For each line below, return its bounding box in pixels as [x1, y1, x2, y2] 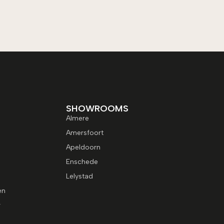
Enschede [66, 157, 98, 166]
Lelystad [66, 172, 93, 181]
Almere [66, 114, 89, 123]
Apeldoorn [66, 143, 101, 152]
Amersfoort [66, 128, 104, 137]
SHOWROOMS [66, 103, 129, 114]
